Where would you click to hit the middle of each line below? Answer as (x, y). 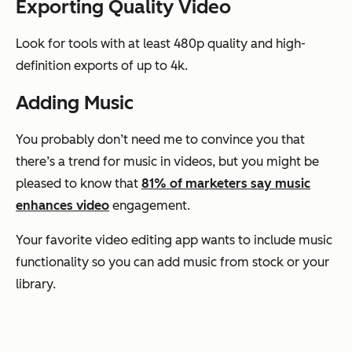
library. (36, 284)
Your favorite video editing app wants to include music (174, 240)
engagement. (150, 205)
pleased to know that (79, 183)
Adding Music (75, 102)
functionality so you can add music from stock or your (172, 262)
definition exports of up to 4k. (102, 65)
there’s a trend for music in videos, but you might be (167, 161)
